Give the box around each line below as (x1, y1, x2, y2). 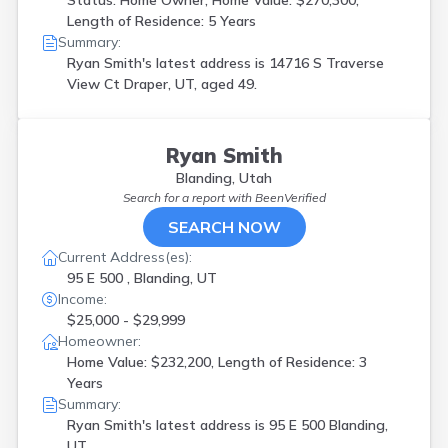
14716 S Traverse (269, 54, 384, 72)
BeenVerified (254, 190, 326, 205)
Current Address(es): (58, 248, 192, 266)
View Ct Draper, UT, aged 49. (67, 75, 257, 93)
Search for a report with (122, 190, 255, 205)
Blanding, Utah (176, 169, 272, 187)
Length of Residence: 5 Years (67, 12, 256, 30)
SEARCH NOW (167, 217, 281, 237)
